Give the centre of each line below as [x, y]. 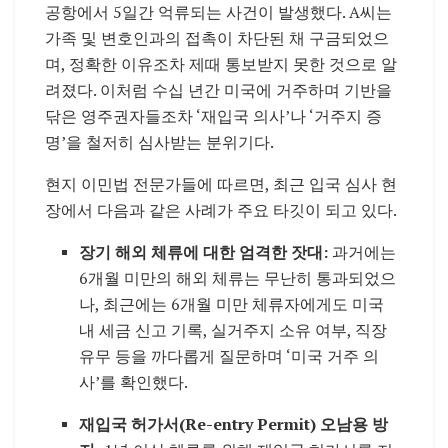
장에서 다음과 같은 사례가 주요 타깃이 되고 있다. [221, 209]
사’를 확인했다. [134, 381]
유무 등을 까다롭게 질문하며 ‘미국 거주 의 [229, 355]
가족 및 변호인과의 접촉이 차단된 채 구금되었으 [217, 37]
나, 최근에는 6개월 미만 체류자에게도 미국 [232, 303]
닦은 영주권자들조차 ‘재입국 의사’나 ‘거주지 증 [213, 115]
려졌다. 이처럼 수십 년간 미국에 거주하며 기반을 [218, 89]
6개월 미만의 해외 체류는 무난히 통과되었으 [238, 277]
